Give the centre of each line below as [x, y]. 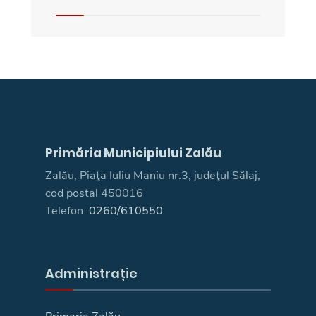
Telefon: [67, 211]
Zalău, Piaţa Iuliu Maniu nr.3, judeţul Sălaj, [153, 175]
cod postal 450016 [94, 193]
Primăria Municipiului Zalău [133, 153]
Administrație [91, 273]
